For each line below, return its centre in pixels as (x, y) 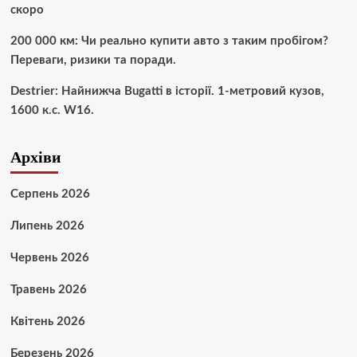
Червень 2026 (49, 257)
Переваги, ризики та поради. (93, 60)
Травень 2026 (48, 289)
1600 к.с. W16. (52, 110)
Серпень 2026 (50, 194)
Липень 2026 (47, 226)
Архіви (35, 156)
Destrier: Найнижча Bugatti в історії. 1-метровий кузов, (167, 91)
